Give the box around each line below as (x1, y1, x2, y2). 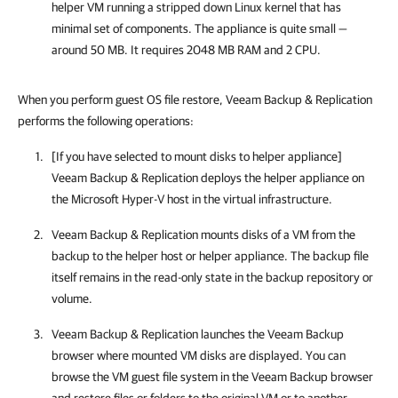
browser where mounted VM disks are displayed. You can (52, 348, 346, 362)
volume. (52, 291, 92, 306)
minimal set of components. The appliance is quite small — (52, 21, 347, 36)
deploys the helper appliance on (198, 171, 364, 185)
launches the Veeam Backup (198, 327, 344, 341)
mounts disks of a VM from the (198, 227, 355, 242)
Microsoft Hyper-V (71, 192, 164, 206)
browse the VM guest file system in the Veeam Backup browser (52, 370, 373, 384)
